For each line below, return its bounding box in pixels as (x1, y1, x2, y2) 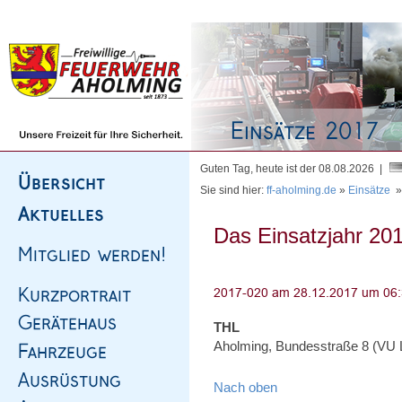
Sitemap (87, 4, 127, 17)
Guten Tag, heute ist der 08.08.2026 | (200, 162, 388, 175)
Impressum (135, 4, 189, 17)
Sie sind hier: (200, 184, 267, 197)
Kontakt (197, 4, 234, 17)
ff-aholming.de (267, 184, 336, 197)
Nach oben (214, 380, 277, 395)
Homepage (24, 4, 79, 17)
